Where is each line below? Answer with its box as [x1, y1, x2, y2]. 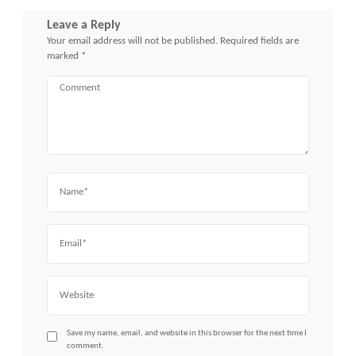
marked [47, 50, 81, 61]
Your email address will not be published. [47, 35, 218, 46]
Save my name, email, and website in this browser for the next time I [67, 328, 307, 338]
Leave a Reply [47, 18, 121, 32]
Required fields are [220, 35, 299, 46]
